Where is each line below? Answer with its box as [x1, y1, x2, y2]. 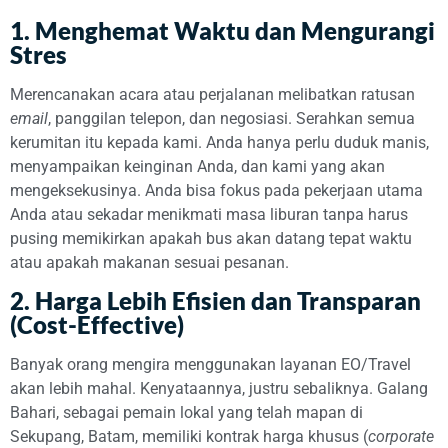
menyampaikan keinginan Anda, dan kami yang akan [10, 156, 385, 176]
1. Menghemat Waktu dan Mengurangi [10, 15, 435, 45]
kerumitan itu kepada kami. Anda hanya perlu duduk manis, [10, 132, 429, 152]
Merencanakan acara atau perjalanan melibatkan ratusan [10, 84, 415, 104]
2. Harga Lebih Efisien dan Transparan [10, 286, 421, 316]
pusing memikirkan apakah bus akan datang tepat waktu [10, 228, 412, 248]
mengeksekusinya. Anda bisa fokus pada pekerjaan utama [10, 180, 423, 200]
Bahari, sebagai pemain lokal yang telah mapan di [10, 403, 363, 423]
